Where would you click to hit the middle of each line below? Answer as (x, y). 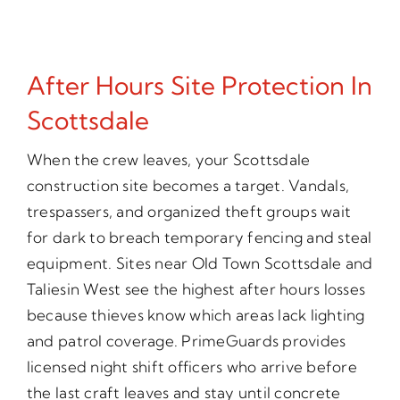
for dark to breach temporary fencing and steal (199, 237)
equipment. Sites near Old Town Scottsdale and (200, 262)
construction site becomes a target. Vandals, (188, 185)
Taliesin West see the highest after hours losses (196, 288)
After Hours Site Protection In (199, 85)
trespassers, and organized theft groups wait (189, 211)
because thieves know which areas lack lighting (196, 314)
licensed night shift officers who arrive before (192, 366)
